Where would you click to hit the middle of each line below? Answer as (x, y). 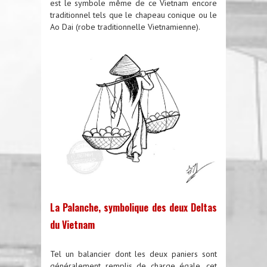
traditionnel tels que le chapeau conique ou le (133, 15)
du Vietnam (72, 224)
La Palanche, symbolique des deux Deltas (133, 207)
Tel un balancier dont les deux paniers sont (133, 254)
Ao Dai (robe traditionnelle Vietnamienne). (125, 27)
